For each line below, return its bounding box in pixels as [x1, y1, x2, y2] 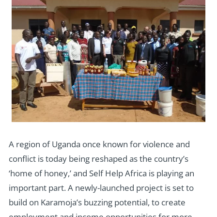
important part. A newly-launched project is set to [8, 182, 194, 193]
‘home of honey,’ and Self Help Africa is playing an [8, 167, 194, 179]
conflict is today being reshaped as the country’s [8, 153, 188, 164]
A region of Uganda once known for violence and [8, 138, 190, 150]
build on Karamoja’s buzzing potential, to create [8, 196, 186, 208]
